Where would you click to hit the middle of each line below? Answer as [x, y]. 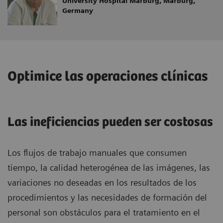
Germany [78, 10]
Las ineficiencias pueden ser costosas [110, 122]
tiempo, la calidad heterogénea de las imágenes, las [109, 167]
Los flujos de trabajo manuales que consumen [97, 152]
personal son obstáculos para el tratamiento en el [104, 212]
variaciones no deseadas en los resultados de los [102, 182]
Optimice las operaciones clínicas [108, 76]
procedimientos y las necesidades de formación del [107, 197]
